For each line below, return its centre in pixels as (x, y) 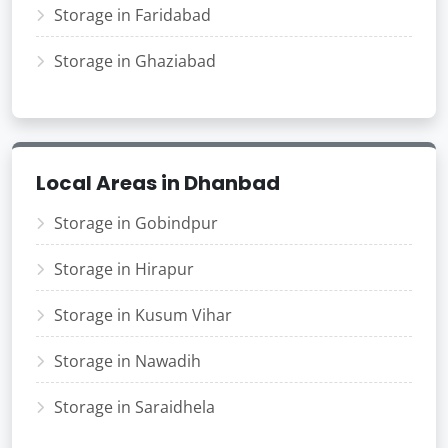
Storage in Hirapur (124, 269)
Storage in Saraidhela (134, 407)
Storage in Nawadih (127, 361)
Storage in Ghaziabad (135, 61)
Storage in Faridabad (132, 15)
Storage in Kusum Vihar (143, 315)
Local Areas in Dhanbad (158, 183)
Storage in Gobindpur (136, 223)
